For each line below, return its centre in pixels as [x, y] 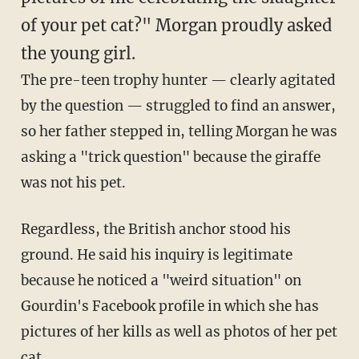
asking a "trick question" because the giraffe [170, 157]
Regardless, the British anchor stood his [155, 230]
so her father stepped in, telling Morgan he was [179, 132]
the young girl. [78, 54]
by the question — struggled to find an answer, [178, 106]
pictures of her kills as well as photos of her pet [179, 332]
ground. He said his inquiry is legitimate [156, 255]
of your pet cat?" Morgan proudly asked [176, 26]
